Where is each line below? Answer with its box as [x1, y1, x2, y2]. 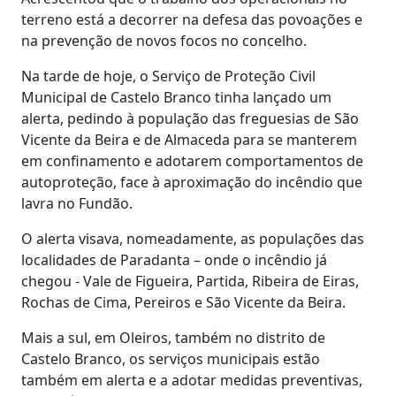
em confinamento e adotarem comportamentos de [21, 150, 363, 171]
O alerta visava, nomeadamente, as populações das [21, 228, 364, 248]
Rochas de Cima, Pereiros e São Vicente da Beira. [21, 292, 346, 312]
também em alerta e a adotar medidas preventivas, [21, 369, 362, 390]
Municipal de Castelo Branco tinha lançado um [21, 87, 331, 107]
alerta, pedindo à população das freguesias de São [21, 108, 359, 128]
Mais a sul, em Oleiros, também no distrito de [21, 327, 325, 347]
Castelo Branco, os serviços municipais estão [21, 348, 320, 369]
